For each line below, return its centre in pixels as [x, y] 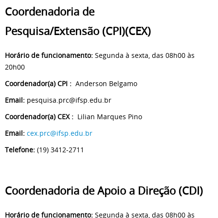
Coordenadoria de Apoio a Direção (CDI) [104, 191]
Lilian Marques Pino [108, 117]
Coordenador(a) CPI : [38, 84]
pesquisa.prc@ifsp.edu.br [68, 100]
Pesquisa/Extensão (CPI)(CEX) [78, 31]
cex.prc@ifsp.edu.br [60, 133]
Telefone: [20, 150]
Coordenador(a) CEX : [39, 117]
